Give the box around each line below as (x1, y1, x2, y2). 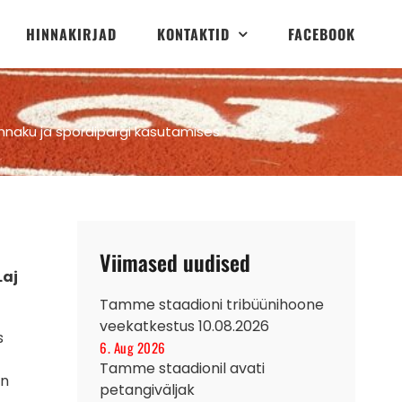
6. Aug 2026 (100, 336, 166, 357)
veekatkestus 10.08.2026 (100, 315, 269, 336)
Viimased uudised (100, 245, 250, 278)
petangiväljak (100, 379, 195, 400)
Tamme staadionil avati (100, 357, 265, 379)
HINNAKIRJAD (26, 22, 117, 45)
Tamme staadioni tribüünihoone (100, 293, 324, 315)
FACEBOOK (288, 22, 355, 45)
